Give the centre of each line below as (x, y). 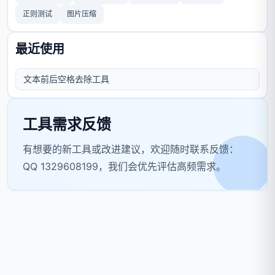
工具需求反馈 (67, 124)
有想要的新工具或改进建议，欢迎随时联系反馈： (131, 149)
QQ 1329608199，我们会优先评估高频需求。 (124, 166)
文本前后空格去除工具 (66, 79)
